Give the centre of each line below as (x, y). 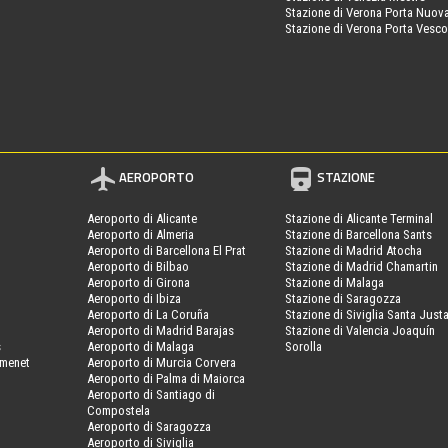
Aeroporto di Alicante (142, 218)
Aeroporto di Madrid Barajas (161, 330)
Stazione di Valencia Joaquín (360, 330)
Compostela (119, 410)
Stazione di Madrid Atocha (354, 250)
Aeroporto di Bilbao (138, 266)
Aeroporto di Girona (139, 282)
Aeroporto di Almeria (141, 234)
